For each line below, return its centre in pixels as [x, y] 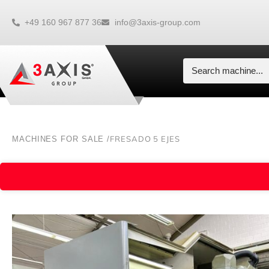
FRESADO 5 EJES [145, 138]
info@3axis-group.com [157, 22]
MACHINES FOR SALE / [61, 139]
